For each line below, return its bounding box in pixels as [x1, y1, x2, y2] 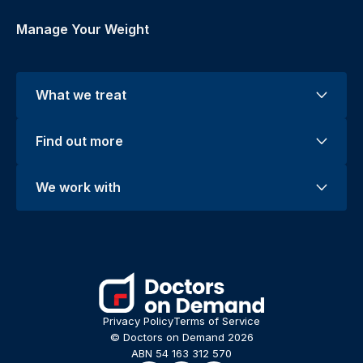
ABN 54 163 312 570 [131, 346, 232, 360]
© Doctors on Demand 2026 [109, 330, 254, 344]
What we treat [36, 86, 126, 103]
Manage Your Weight [16, 20, 149, 37]
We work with [36, 178, 121, 195]
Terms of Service [173, 314, 260, 327]
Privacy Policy [103, 314, 173, 327]
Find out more [36, 132, 123, 149]
